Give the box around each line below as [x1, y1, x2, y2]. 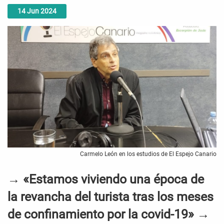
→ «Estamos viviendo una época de [7, 172, 204, 187]
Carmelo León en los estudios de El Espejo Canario [80, 150, 216, 158]
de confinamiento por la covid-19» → [7, 207, 209, 222]
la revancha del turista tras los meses [7, 189, 213, 204]
